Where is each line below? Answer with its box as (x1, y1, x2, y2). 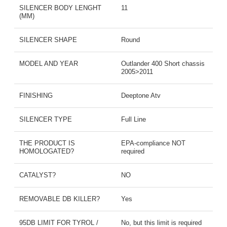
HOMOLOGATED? (19, 147, 74, 156)
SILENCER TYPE (19, 116, 72, 124)
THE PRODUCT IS (19, 139, 75, 147)
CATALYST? (19, 171, 56, 179)
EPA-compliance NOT (121, 139, 185, 147)
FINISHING (19, 92, 53, 100)
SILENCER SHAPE (19, 36, 77, 44)
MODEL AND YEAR (19, 60, 78, 68)
